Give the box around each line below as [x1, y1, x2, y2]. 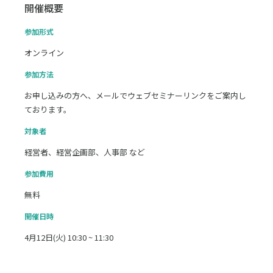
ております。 [24, 104, 71, 116]
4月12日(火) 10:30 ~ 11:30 [24, 232, 113, 244]
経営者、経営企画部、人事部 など [24, 146, 145, 158]
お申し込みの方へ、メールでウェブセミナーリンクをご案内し [24, 90, 246, 102]
